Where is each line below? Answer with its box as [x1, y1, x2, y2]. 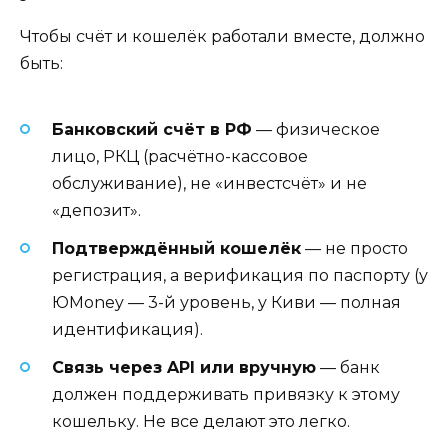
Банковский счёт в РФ [52, 119, 252, 139]
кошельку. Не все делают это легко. [52, 411, 350, 431]
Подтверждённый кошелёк [52, 238, 301, 258]
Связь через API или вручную [52, 357, 316, 377]
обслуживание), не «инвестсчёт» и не [52, 173, 367, 193]
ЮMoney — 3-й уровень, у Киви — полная [52, 292, 401, 312]
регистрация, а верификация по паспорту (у [52, 265, 428, 285]
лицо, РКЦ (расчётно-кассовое [52, 146, 308, 166]
